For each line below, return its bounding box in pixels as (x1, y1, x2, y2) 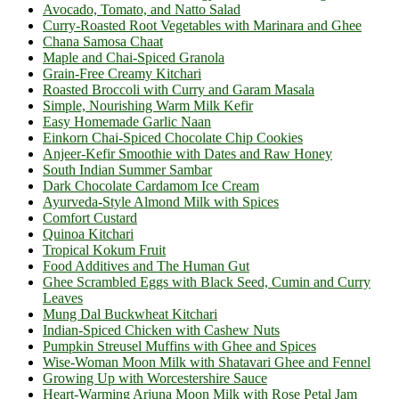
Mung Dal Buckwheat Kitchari (43, 305, 217, 322)
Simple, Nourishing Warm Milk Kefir (43, 97, 253, 113)
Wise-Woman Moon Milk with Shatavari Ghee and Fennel (43, 354, 370, 370)
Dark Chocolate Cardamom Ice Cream (43, 177, 259, 193)
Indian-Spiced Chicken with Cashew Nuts (43, 322, 280, 338)
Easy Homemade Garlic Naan (43, 113, 211, 129)
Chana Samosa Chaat (43, 33, 163, 49)
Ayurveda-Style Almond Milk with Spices (43, 193, 279, 209)
